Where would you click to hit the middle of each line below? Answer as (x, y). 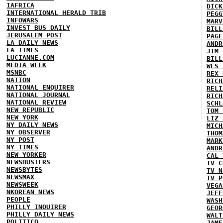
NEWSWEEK (22, 184)
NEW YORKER (26, 155)
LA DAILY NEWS (32, 43)
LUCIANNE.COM (30, 57)
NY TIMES (22, 147)
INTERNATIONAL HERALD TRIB (56, 13)
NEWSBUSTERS (28, 162)
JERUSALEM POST (34, 35)
